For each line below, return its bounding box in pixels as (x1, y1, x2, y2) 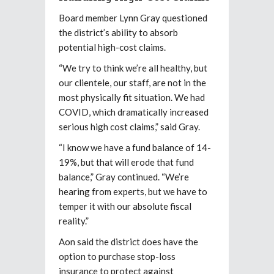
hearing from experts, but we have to (59, 186, 207, 198)
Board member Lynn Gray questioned (59, 12, 207, 24)
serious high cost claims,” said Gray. (59, 121, 200, 133)
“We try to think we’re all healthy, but (59, 62, 207, 74)
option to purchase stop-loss (59, 251, 176, 262)
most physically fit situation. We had (59, 92, 205, 103)
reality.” (59, 215, 89, 227)
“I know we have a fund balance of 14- (59, 142, 211, 154)
